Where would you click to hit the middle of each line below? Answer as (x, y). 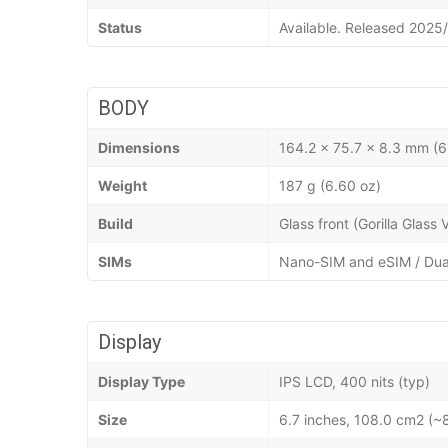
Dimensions (139, 148)
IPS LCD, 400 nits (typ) (354, 382)
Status (120, 28)
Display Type (141, 382)
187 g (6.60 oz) (330, 186)
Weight (122, 186)
